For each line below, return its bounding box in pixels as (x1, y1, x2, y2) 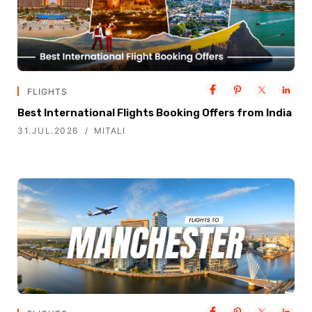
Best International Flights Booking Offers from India (17, 106, 292, 119)
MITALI (93, 125, 125, 136)
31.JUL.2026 (17, 125, 79, 136)
